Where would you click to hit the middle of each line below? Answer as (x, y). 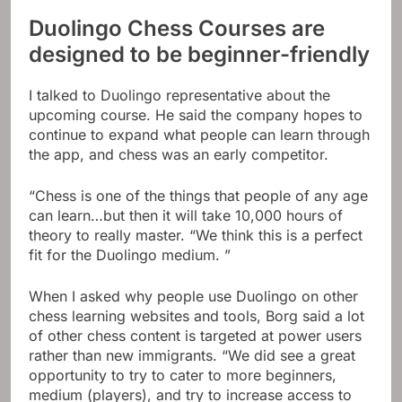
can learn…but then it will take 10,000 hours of (186, 216)
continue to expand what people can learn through (199, 135)
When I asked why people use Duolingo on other (193, 297)
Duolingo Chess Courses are (177, 29)
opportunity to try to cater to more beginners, (183, 376)
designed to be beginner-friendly (199, 55)
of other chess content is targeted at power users (195, 336)
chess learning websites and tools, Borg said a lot (197, 316)
